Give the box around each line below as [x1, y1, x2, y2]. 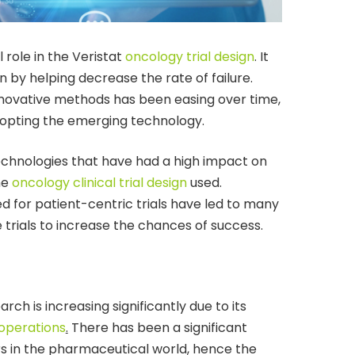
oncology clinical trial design [11, 173, 187, 192]
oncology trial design [124, 47, 254, 66]
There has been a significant [67, 318, 247, 337]
